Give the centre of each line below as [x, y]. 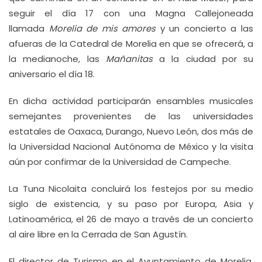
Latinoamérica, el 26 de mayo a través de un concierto [131, 219]
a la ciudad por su [203, 59]
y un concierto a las [205, 28]
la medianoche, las [57, 59]
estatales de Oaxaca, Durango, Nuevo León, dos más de [131, 131]
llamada [29, 28]
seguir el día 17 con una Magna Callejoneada [131, 13]
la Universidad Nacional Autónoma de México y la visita [131, 146]
